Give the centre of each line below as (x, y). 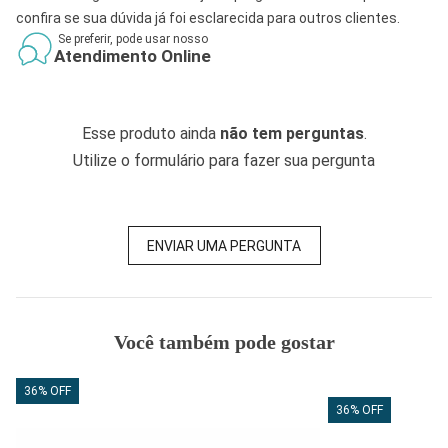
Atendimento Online (132, 56)
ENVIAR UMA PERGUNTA (224, 245)
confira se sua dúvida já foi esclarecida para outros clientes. (208, 18)
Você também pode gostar (224, 342)
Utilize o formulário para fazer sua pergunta (224, 160)
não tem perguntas (291, 133)
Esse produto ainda (150, 133)
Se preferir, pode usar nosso (132, 39)
